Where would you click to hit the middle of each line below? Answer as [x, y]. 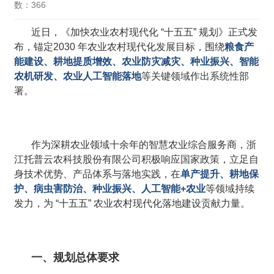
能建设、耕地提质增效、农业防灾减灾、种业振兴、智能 [137, 62]
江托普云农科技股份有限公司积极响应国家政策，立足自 [137, 160]
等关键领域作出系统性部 [195, 76]
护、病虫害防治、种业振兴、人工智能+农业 [110, 189]
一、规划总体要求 [76, 258]
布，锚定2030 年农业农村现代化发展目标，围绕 [120, 47]
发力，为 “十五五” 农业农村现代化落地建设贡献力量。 [132, 204]
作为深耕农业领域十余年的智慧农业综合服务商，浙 [144, 145]
